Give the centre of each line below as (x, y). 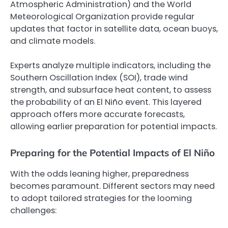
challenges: (33, 210)
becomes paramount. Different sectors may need (112, 186)
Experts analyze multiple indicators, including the (110, 66)
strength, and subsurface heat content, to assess (111, 90)
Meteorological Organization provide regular (102, 17)
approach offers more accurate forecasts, (97, 115)
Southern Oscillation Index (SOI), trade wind (99, 78)
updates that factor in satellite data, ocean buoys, (114, 29)
